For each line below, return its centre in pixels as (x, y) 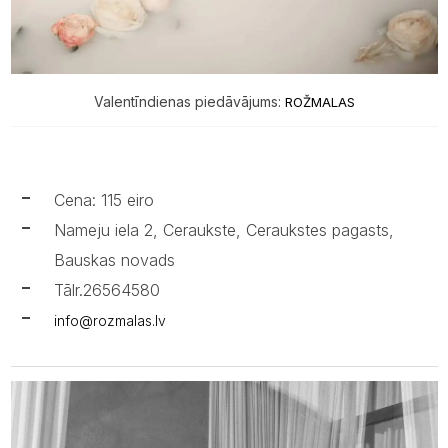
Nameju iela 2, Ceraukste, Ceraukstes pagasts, (223, 230)
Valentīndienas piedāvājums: (189, 102)
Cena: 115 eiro (103, 200)
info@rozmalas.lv (109, 321)
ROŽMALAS (319, 102)
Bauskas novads (114, 260)
